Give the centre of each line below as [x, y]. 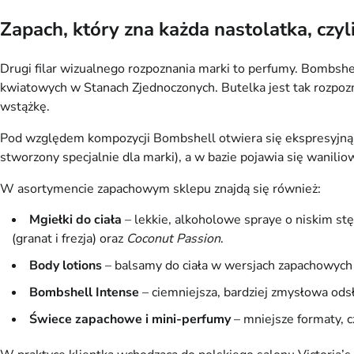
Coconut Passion [173, 239]
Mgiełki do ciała [75, 220]
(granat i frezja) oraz [69, 239]
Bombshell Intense [84, 293]
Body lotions [66, 266]
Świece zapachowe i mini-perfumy [130, 320]
